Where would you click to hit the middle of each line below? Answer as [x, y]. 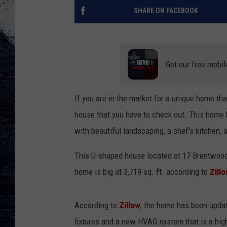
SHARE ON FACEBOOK [166, 11]
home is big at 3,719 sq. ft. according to [142, 172]
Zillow [130, 205]
